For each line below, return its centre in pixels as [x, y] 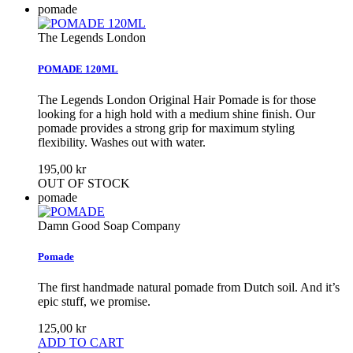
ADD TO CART [81, 343]
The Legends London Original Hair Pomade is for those [177, 99]
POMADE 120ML [78, 69]
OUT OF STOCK [84, 183]
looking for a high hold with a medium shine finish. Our [176, 113]
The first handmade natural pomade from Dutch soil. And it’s [189, 288]
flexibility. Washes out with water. [122, 142]
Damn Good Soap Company [109, 225]
